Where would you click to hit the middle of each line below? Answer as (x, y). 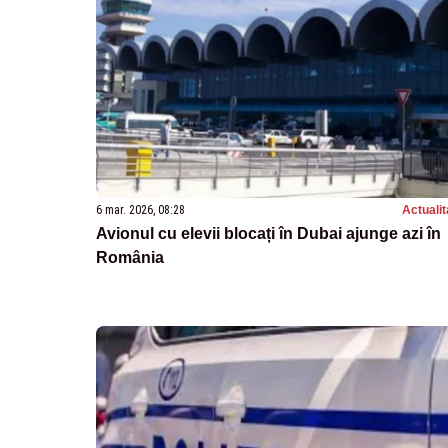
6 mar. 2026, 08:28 (140, 209)
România (130, 257)
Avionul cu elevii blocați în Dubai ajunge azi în (268, 233)
